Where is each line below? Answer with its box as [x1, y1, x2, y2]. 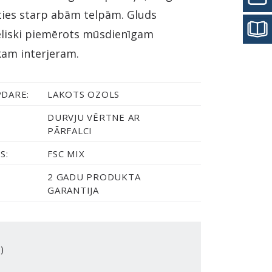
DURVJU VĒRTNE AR [47, 111, 141, 123]
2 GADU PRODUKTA [47, 171, 141, 183]
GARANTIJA [47, 184, 99, 196]
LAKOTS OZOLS [47, 88, 120, 100]
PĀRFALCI [47, 124, 93, 137]
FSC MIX [47, 148, 85, 160]
